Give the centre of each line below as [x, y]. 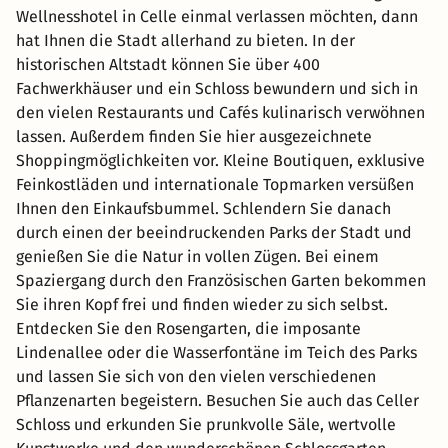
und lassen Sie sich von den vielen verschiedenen [196, 376]
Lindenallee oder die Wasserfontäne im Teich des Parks [216, 352]
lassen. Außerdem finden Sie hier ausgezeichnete [194, 136]
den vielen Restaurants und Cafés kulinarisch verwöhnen [220, 112]
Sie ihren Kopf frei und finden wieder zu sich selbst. [202, 304]
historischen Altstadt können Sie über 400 [168, 64]
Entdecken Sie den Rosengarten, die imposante [188, 328]
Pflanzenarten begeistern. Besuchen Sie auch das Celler [217, 400]
